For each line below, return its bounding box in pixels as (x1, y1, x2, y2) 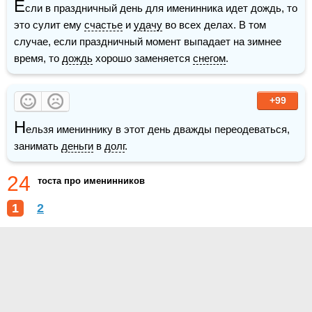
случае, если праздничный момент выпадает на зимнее (14, 35, 281, 47)
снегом (193, 52, 226, 64)
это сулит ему (14, 18, 84, 31)
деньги (61, 139, 93, 152)
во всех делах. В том (162, 18, 266, 31)
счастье (84, 18, 123, 31)
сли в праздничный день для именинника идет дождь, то (25, 1, 297, 14)
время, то (14, 52, 62, 64)
